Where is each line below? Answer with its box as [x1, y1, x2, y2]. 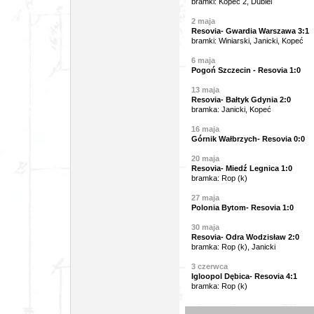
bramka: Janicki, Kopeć [191, 105, 271, 114]
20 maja [191, 154, 219, 163]
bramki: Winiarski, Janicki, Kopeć [191, 36, 303, 45]
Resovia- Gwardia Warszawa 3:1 [191, 27, 309, 35]
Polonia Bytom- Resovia [191, 203, 280, 212]
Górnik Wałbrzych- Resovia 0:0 [191, 135, 305, 143]
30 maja [191, 223, 219, 231]
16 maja [191, 125, 219, 133]
